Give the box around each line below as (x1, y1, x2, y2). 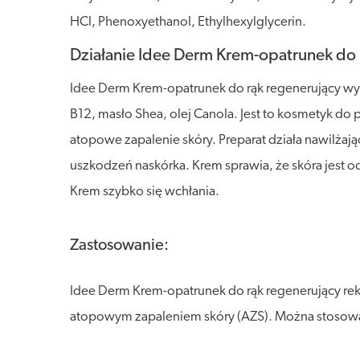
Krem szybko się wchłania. (70, 185, 219, 198)
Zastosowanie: (70, 238, 169, 254)
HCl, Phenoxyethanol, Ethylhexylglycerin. (70, 15, 306, 29)
